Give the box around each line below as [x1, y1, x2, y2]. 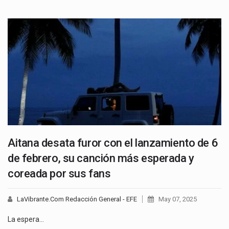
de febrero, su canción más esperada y [8, 151, 194, 165]
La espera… [8, 215, 44, 223]
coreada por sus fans [8, 167, 111, 180]
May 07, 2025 [158, 195, 197, 203]
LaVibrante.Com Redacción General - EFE [17, 195, 137, 203]
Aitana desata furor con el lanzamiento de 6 [8, 136, 218, 149]
